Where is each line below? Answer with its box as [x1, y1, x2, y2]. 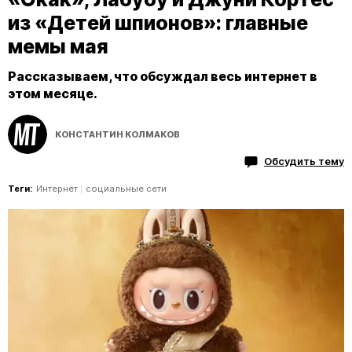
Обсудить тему [264, 155, 344, 167]
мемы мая [8, 35, 108, 58]
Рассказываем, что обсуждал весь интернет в [8, 68, 317, 84]
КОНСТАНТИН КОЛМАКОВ [55, 128, 180, 140]
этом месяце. [8, 86, 97, 101]
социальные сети [86, 183, 167, 194]
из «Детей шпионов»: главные [8, 11, 308, 35]
